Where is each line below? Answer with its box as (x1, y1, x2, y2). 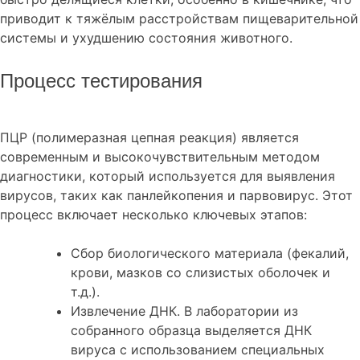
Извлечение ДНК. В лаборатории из (71, 303, 298, 320)
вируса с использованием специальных (71, 342, 325, 358)
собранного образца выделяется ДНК (71, 322, 312, 339)
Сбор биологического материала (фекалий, (71, 245, 349, 262)
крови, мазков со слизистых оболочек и (71, 264, 330, 281)
